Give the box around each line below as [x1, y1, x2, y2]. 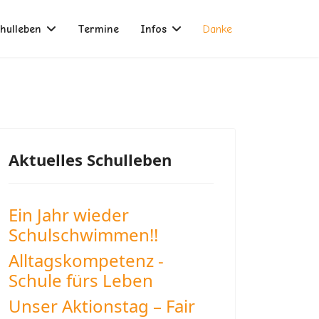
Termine [78, 23, 119, 36]
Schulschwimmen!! [9, 223, 158, 246]
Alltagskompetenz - [9, 249, 164, 272]
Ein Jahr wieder [9, 203, 129, 226]
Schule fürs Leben [9, 268, 153, 292]
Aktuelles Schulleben [9, 149, 172, 170]
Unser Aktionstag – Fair [9, 294, 195, 318]
